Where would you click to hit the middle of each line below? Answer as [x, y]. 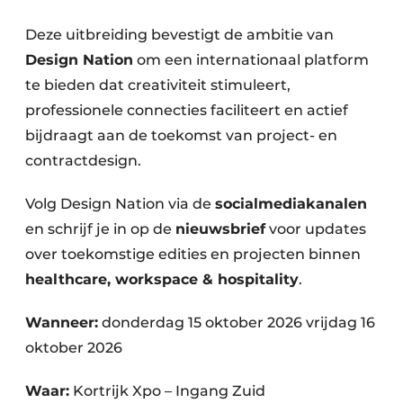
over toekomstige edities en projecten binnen [193, 255]
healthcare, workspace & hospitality [162, 280]
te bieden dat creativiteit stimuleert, [158, 85]
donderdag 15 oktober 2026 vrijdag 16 [237, 323]
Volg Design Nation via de [120, 204]
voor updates [316, 229]
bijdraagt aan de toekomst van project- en [181, 136]
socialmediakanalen [291, 204]
